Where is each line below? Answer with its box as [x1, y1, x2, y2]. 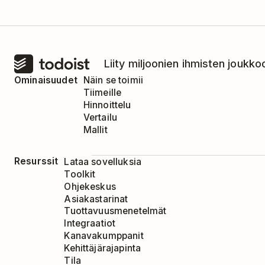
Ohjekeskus [64, 180, 116, 192]
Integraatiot [64, 218, 116, 230]
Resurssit [14, 156, 59, 167]
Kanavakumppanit [64, 230, 144, 242]
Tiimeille [83, 87, 122, 99]
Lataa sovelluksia [64, 156, 142, 167]
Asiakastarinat [64, 193, 128, 205]
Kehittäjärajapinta [64, 243, 141, 254]
